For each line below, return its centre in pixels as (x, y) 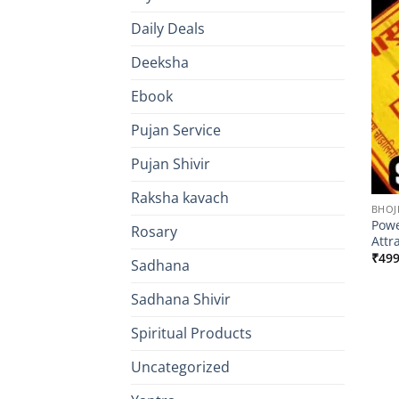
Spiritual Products (191, 334)
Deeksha (160, 63)
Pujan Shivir (171, 164)
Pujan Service (176, 130)
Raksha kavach (180, 198)
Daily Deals (168, 29)
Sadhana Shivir (181, 300)
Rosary (154, 232)
